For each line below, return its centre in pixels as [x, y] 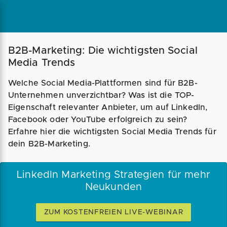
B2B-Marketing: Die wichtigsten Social [103, 51]
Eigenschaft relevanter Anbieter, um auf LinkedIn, [108, 107]
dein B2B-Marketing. [49, 144]
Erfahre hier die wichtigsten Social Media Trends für [112, 132]
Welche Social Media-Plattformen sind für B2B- [103, 83]
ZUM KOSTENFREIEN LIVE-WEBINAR [113, 212]
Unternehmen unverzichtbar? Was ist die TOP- [101, 95]
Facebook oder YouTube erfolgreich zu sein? [98, 120]
